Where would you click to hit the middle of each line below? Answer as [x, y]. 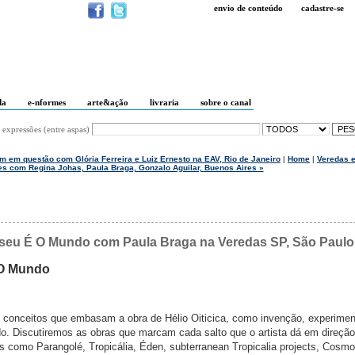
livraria [164, 103]
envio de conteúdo [248, 8]
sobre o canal [226, 103]
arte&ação [108, 103]
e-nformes [47, 103]
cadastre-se [323, 8]
